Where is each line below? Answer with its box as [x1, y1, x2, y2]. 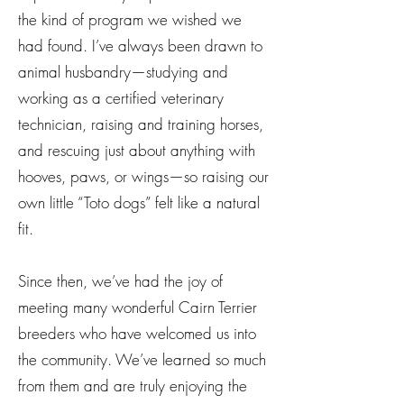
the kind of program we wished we [18, 8, 242, 30]
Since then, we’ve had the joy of [18, 270, 223, 291]
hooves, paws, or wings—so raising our [18, 165, 269, 187]
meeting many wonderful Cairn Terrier [18, 296, 257, 317]
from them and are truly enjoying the [18, 374, 247, 396]
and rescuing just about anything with [18, 139, 255, 161]
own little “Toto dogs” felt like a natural [18, 191, 260, 213]
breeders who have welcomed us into [18, 322, 256, 344]
